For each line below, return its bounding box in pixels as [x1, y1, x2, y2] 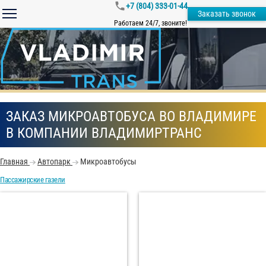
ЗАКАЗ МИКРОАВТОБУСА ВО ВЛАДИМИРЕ [6, 108, 256, 125]
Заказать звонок [198, 8, 256, 18]
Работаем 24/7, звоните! [114, 19, 187, 27]
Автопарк [37, 157, 71, 167]
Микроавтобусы [80, 157, 137, 167]
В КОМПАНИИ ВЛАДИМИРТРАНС [6, 125, 202, 142]
